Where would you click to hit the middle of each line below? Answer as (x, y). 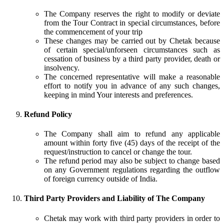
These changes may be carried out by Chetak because (132, 40)
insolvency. (62, 67)
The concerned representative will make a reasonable (132, 76)
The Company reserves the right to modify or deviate (132, 13)
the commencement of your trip (93, 31)
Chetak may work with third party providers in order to (132, 218)
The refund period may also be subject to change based (132, 161)
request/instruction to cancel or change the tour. (118, 152)
